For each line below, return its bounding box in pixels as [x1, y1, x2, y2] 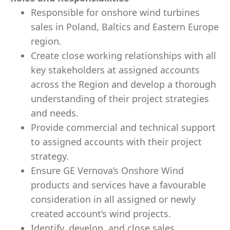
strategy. [31, 150, 69, 162]
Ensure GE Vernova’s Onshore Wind [31, 164, 184, 177]
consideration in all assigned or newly [31, 193, 196, 205]
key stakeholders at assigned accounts [31, 64, 200, 76]
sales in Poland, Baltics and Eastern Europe [31, 21, 219, 33]
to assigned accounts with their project [31, 136, 202, 148]
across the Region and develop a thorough [31, 78, 216, 90]
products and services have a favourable [31, 179, 206, 191]
